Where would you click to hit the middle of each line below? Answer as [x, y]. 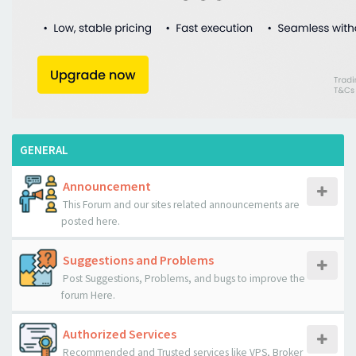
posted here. [91, 221]
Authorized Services [120, 334]
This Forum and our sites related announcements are [181, 205]
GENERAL [44, 150]
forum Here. [88, 295]
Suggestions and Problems [138, 260]
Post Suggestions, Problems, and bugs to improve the [184, 279]
